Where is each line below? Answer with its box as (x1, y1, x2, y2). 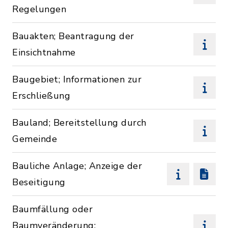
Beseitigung (12, 176, 66, 188)
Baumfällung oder (12, 203, 93, 215)
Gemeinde (12, 133, 57, 145)
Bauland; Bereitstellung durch (12, 117, 147, 129)
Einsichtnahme (12, 46, 76, 59)
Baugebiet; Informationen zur (12, 73, 141, 85)
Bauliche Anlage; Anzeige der (12, 160, 142, 172)
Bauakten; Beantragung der (12, 30, 134, 42)
